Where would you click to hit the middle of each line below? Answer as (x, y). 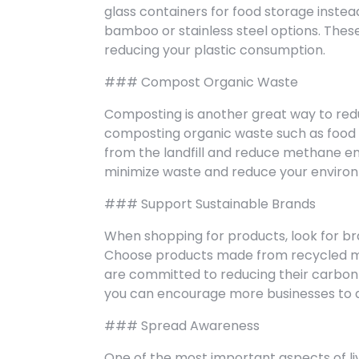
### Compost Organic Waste (201, 82)
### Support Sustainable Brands (210, 204)
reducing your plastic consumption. (215, 50)
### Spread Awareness (182, 326)
